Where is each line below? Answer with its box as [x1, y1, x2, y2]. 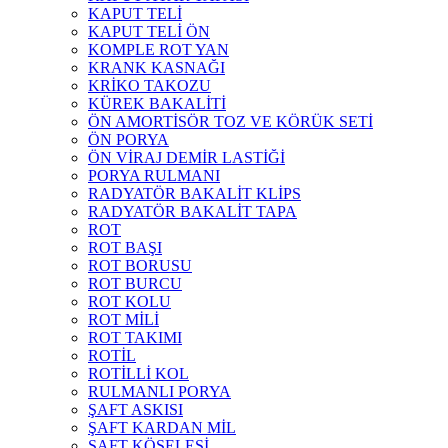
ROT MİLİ [88, 311, 159, 329]
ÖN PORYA [88, 131, 169, 149]
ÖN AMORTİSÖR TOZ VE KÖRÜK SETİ [88, 113, 373, 131]
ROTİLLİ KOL [88, 365, 189, 383]
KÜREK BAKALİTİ [88, 95, 226, 113]
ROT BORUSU [88, 257, 192, 275]
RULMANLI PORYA [88, 383, 231, 401]
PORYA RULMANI [88, 167, 220, 185]
